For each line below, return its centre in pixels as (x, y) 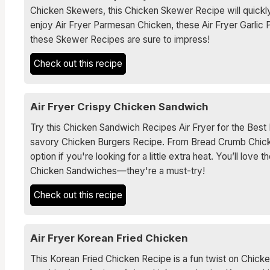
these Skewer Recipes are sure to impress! (120, 39)
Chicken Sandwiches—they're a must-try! (119, 171)
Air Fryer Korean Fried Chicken (109, 238)
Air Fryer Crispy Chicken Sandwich (119, 107)
